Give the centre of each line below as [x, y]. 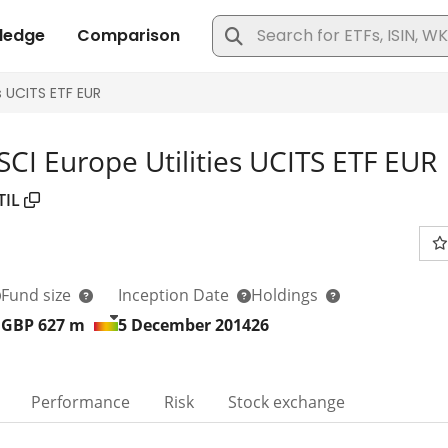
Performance [80, 401]
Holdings [286, 294]
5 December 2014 [184, 324]
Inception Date [175, 294]
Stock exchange [286, 401]
